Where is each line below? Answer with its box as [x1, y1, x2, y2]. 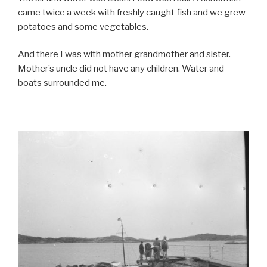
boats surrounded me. [18, 77, 107, 89]
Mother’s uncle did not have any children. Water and [18, 63, 224, 74]
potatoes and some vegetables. [18, 21, 148, 32]
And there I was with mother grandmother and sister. [18, 49, 231, 60]
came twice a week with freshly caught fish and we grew [18, 7, 246, 18]
